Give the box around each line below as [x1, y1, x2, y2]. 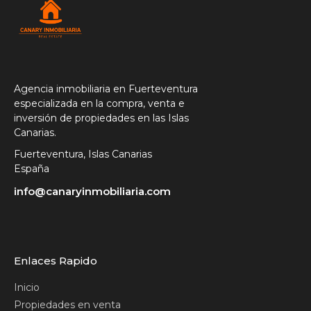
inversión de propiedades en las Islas [14, 112, 189, 125]
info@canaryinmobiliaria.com [14, 185, 171, 199]
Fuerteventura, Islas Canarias [14, 148, 152, 161]
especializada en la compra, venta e [14, 97, 185, 110]
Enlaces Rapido [14, 254, 97, 268]
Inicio [14, 281, 40, 294]
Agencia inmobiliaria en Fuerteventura [14, 83, 198, 96]
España [14, 162, 49, 176]
